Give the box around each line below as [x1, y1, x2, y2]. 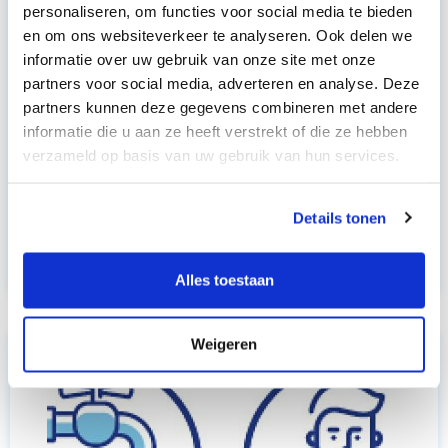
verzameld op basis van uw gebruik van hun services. [23, 146, 400, 163]
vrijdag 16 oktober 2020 [30, 253, 208, 276]
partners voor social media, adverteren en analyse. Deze [23, 74, 420, 91]
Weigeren [191, 335, 257, 352]
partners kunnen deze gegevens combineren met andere [23, 98, 418, 115]
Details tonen [293, 209, 387, 226]
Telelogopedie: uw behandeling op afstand [30, 167, 392, 192]
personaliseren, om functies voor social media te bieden [23, 2, 413, 19]
